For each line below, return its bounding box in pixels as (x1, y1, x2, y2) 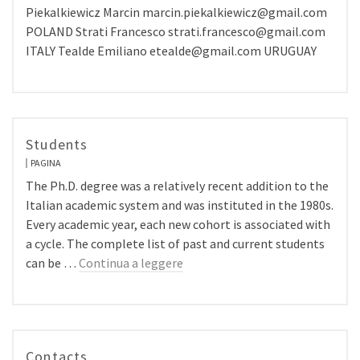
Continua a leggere (79, 255, 183, 271)
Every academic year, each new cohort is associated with (26, 216, 330, 232)
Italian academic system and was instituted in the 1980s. (26, 197, 333, 213)
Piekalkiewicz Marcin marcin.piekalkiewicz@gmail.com (26, 4, 327, 20)
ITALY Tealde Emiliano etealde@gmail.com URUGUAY (26, 43, 317, 59)
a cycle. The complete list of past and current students (26, 235, 325, 252)
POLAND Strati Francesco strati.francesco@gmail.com (26, 23, 325, 39)
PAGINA (31, 157, 61, 169)
